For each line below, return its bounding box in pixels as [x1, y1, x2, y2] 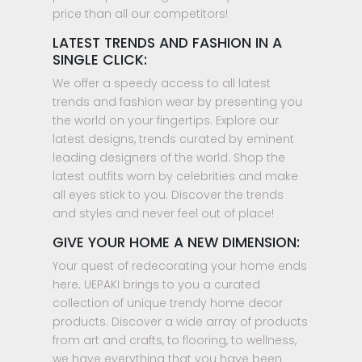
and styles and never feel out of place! [53, 204, 274, 221]
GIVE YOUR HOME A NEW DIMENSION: [53, 232, 300, 252]
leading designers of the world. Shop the [53, 149, 285, 166]
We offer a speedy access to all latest [53, 74, 271, 91]
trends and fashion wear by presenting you [53, 93, 302, 110]
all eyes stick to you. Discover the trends [53, 186, 284, 203]
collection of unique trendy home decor [53, 294, 283, 311]
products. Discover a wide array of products [53, 313, 308, 330]
